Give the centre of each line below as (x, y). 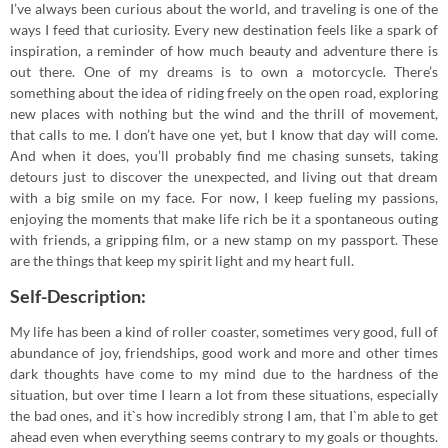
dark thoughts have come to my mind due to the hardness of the (224, 374)
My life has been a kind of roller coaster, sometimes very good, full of (224, 332)
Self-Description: (78, 296)
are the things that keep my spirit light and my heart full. (182, 261)
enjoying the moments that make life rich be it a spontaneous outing (224, 219)
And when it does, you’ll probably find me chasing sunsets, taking (224, 156)
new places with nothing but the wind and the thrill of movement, (224, 114)
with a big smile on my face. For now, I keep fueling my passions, (224, 198)
